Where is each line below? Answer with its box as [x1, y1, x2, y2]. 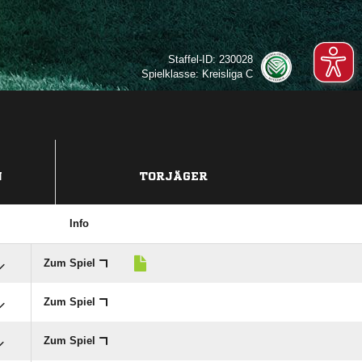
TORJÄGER [140, 170, 208, 182]
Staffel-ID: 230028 [168, 53, 253, 65]
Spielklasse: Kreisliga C [141, 68, 253, 80]
